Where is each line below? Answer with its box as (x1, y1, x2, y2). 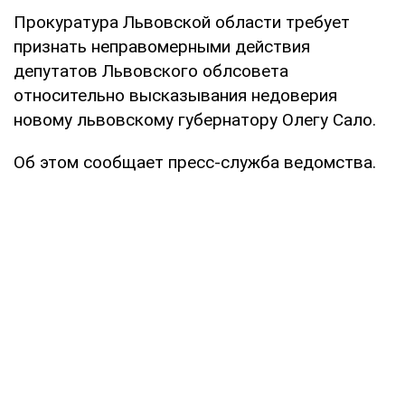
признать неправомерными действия (14, 35, 310, 57)
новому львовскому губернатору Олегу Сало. (14, 108, 376, 130)
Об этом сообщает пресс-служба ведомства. (14, 151, 376, 173)
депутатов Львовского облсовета (14, 60, 288, 81)
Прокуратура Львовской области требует (14, 11, 350, 33)
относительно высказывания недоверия (14, 84, 337, 106)
